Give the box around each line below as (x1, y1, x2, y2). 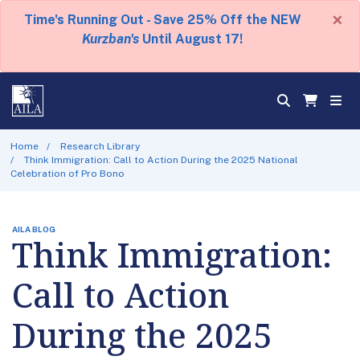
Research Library (60, 140, 141, 152)
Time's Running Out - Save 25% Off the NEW (23, 12, 301, 27)
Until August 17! (139, 31, 243, 47)
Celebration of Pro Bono (10, 167, 125, 179)
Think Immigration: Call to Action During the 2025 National (24, 153, 299, 166)
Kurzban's (82, 31, 139, 47)
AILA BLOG (12, 223, 55, 234)
